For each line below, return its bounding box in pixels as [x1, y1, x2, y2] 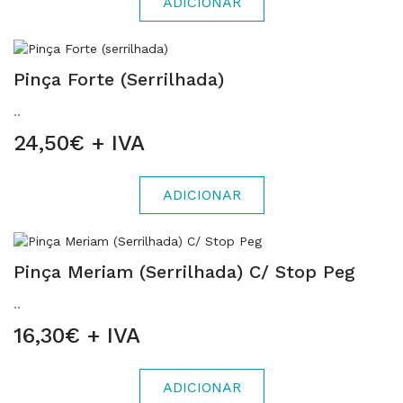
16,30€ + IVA [13, 323, 140, 348]
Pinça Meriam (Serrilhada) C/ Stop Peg [13, 261, 355, 282]
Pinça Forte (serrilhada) [13, 68, 224, 90]
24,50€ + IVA [13, 130, 145, 156]
